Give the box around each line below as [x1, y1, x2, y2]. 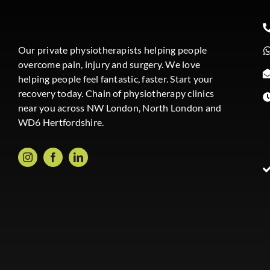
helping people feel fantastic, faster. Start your [17, 73, 213, 85]
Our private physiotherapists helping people [17, 44, 207, 56]
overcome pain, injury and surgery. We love [17, 58, 201, 71]
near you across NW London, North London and [17, 102, 222, 114]
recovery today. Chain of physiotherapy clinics [17, 87, 214, 99]
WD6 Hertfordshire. [17, 116, 104, 128]
